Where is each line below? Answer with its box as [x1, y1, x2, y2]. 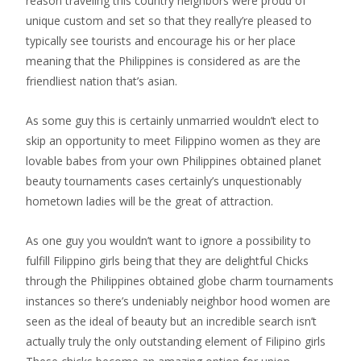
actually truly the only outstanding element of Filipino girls [26, 334, 326, 349]
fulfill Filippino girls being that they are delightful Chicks [26, 253, 309, 268]
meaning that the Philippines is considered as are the [26, 53, 301, 68]
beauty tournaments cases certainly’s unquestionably [26, 173, 301, 189]
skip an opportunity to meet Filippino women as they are [26, 133, 321, 148]
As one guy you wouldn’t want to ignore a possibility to [26, 233, 311, 248]
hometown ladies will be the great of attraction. [26, 193, 273, 209]
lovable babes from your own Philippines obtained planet [26, 153, 322, 168]
